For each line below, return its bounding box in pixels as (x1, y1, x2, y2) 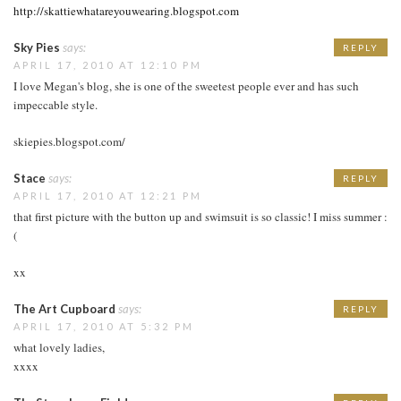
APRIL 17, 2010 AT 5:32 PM (13, 320, 194, 332)
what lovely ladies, (13, 338, 105, 355)
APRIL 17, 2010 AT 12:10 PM (13, 58, 202, 71)
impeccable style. (13, 96, 98, 113)
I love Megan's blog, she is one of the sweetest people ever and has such (13, 77, 359, 94)
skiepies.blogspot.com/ (13, 132, 125, 149)
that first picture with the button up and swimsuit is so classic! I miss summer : (13, 208, 388, 225)
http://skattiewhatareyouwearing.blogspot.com (13, 2, 239, 19)
